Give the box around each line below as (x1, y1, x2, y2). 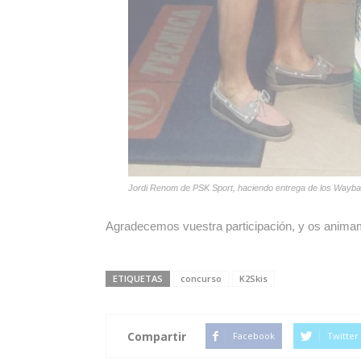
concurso (180, 272, 222, 285)
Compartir (127, 328, 186, 344)
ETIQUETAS (112, 272, 163, 285)
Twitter (326, 330, 359, 342)
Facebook (232, 330, 275, 342)
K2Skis (239, 272, 268, 285)
